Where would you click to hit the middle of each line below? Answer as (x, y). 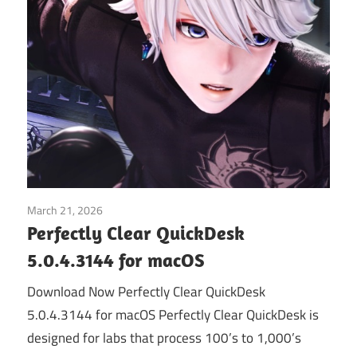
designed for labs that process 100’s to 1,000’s (164, 338)
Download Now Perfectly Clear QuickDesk (146, 292)
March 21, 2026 (65, 210)
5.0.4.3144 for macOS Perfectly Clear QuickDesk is (173, 315)
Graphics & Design (146, 210)
